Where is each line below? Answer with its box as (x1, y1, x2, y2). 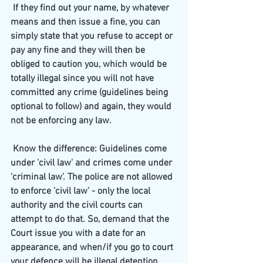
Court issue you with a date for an (11, 228, 148, 240)
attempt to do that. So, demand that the (11, 214, 171, 225)
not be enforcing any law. (11, 115, 112, 127)
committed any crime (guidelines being (11, 87, 170, 99)
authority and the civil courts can (11, 200, 145, 211)
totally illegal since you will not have (11, 73, 156, 85)
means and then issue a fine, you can (11, 16, 163, 28)
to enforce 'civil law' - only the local (11, 186, 153, 197)
